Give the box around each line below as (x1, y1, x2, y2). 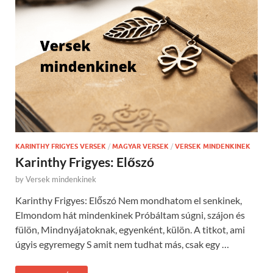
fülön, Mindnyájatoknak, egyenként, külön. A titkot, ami (15, 223, 245, 235)
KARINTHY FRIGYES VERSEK (15, 141, 106, 151)
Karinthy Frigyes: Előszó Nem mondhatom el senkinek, (15, 194, 242, 206)
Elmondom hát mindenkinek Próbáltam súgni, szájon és (15, 208, 245, 221)
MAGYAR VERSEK (112, 141, 169, 151)
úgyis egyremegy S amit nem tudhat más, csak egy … (15, 238, 229, 250)
